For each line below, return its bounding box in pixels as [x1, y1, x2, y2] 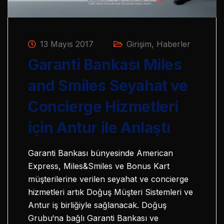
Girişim [126, 39, 151, 49]
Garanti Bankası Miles [28, 55, 182, 74]
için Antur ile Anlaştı [28, 118, 170, 137]
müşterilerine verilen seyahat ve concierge [28, 174, 188, 184]
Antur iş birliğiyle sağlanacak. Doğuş [28, 200, 166, 210]
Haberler [156, 39, 190, 49]
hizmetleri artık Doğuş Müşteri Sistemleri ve [28, 187, 193, 197]
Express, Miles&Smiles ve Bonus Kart [28, 161, 169, 171]
